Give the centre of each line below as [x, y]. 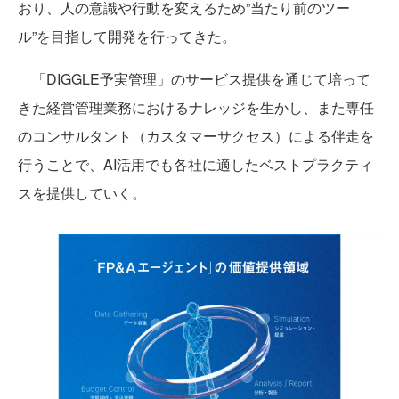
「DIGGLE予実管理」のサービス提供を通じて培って [194, 79]
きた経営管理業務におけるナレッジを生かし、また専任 [196, 108]
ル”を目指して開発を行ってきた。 [127, 37]
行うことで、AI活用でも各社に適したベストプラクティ [195, 165]
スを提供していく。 [82, 193]
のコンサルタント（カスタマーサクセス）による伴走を [196, 136]
